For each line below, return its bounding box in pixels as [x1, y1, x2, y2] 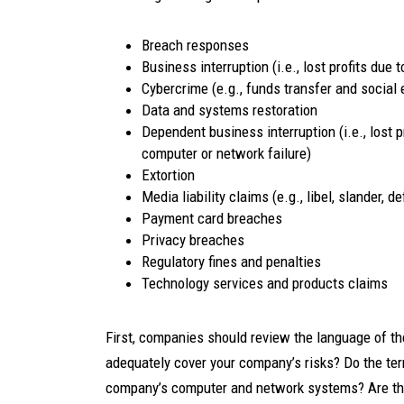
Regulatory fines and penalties [142, 252, 321, 271]
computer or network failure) [142, 144, 311, 162]
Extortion [142, 166, 195, 184]
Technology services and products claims [142, 274, 388, 292]
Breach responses [142, 36, 249, 54]
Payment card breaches [142, 209, 282, 227]
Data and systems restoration [142, 101, 317, 119]
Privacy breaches [142, 231, 244, 249]
